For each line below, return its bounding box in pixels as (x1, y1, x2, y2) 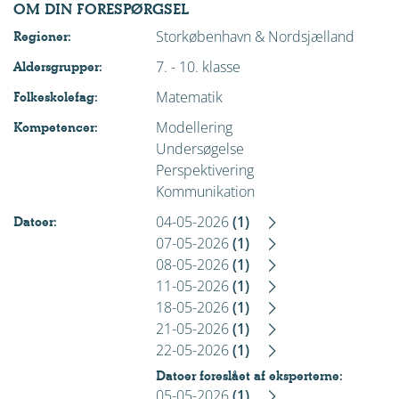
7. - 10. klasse (156, 57, 240, 77)
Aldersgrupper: (13, 58, 102, 76)
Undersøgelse (156, 139, 244, 159)
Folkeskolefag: (13, 88, 98, 106)
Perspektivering (156, 160, 254, 180)
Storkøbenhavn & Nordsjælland (156, 27, 354, 46)
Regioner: (13, 28, 71, 45)
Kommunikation (156, 182, 255, 201)
